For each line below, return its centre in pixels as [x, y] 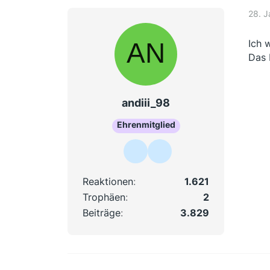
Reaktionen [108, 181]
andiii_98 [146, 103]
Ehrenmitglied [146, 124]
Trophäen [104, 197]
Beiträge [102, 212]
